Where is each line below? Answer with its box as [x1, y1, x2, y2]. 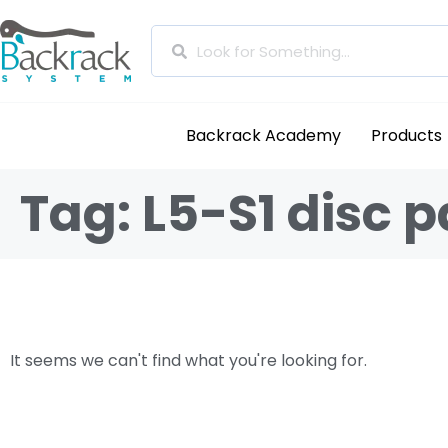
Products [371, 124, 443, 147]
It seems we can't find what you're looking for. [10, 349, 367, 372]
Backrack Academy [186, 124, 342, 147]
